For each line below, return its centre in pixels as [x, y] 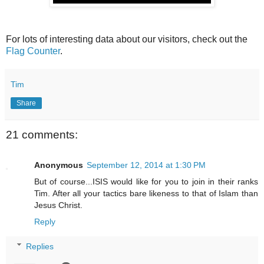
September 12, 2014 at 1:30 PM [146, 165]
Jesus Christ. [58, 205]
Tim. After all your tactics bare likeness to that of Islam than [146, 194]
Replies [40, 246]
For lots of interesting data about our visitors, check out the [127, 39]
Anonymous [59, 165]
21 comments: [42, 134]
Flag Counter [33, 51]
